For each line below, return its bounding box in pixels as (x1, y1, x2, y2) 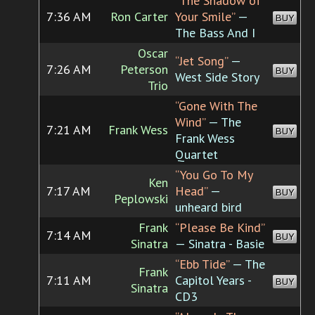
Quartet (175, 146, 218, 163)
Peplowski (114, 191, 168, 207)
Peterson (120, 61, 168, 78)
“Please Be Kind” (175, 219, 264, 236)
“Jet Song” (175, 53, 228, 70)
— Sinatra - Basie (175, 236, 264, 252)
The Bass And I (175, 25, 255, 41)
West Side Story (175, 69, 259, 86)
